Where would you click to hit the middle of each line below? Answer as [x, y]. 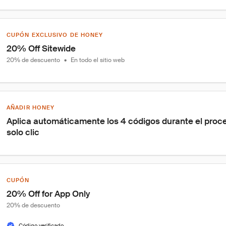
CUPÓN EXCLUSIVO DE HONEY [55, 35]
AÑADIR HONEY [31, 107]
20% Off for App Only [48, 194]
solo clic [23, 132]
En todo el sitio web [98, 60]
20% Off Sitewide [41, 48]
